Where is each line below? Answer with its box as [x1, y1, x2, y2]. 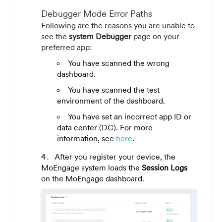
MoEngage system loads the [41, 162, 142, 172]
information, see [57, 133, 116, 143]
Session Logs [142, 162, 187, 172]
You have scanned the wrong [68, 57, 169, 68]
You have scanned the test [68, 84, 160, 95]
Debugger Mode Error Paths [41, 7, 152, 19]
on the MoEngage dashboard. [41, 173, 144, 183]
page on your [131, 31, 179, 41]
